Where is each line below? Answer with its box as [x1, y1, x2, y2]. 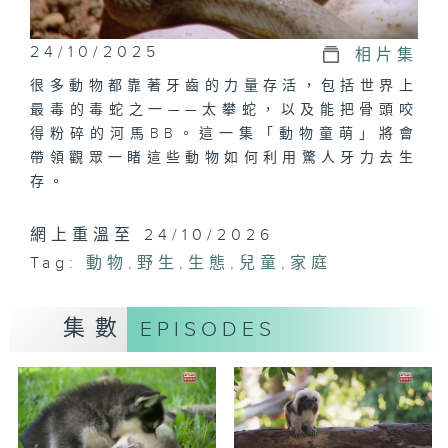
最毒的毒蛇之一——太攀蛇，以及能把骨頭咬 [30, 101, 418, 118]
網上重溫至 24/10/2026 [30, 225, 275, 245]
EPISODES [139, 316, 276, 342]
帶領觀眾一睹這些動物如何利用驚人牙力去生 [30, 149, 418, 166]
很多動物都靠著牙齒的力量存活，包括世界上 [30, 77, 418, 94]
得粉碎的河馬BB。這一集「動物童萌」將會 [30, 125, 418, 142]
